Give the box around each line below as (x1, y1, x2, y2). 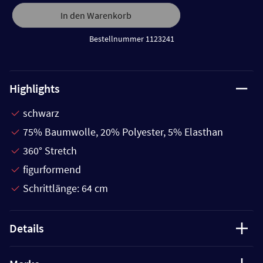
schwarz (23, 106, 59, 120)
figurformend (23, 163, 81, 177)
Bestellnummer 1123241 (89, 33, 174, 45)
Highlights (9, 81, 60, 96)
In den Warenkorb (60, 9, 132, 22)
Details (9, 221, 44, 236)
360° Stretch (23, 144, 77, 158)
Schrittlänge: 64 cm (23, 181, 108, 195)
